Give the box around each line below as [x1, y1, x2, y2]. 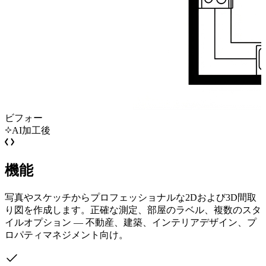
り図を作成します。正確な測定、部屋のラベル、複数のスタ [5, 205, 261, 216]
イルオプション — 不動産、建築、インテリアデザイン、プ [5, 217, 256, 228]
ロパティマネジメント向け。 [5, 230, 128, 240]
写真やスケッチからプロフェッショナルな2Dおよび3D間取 [5, 192, 256, 203]
